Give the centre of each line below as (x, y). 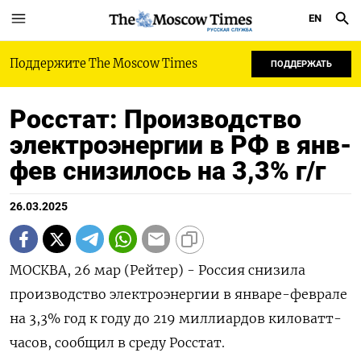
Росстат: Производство (156, 119)
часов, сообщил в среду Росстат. (117, 342)
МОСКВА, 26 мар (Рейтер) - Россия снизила (158, 270)
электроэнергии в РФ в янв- (180, 145)
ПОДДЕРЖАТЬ (301, 64)
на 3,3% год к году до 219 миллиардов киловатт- (176, 318)
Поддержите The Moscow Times (104, 64)
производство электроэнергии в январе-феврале (178, 294)
